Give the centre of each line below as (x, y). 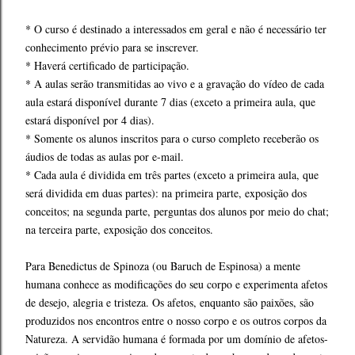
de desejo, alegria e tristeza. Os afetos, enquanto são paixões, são (170, 302)
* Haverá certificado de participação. (107, 65)
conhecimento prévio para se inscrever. (112, 47)
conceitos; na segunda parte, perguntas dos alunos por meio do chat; (177, 211)
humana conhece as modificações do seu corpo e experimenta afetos (176, 284)
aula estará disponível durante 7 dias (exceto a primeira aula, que (170, 102)
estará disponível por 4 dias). (90, 120)
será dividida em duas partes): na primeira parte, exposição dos (166, 193)
